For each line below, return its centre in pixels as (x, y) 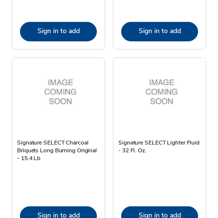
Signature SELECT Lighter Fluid (159, 142)
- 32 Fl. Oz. (132, 150)
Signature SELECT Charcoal (53, 142)
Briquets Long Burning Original (57, 150)
